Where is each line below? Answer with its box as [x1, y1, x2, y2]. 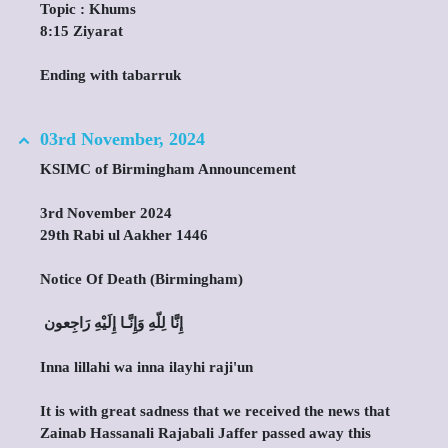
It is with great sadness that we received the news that [40, 403, 390, 419]
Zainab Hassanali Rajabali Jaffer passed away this [40, 425, 371, 441]
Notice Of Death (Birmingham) [40, 271, 243, 287]
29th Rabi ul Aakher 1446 [40, 227, 208, 243]
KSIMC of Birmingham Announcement [40, 161, 296, 177]
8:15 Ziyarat [40, 23, 123, 39]
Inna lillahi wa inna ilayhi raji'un [40, 359, 253, 375]
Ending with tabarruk [40, 67, 181, 83]
